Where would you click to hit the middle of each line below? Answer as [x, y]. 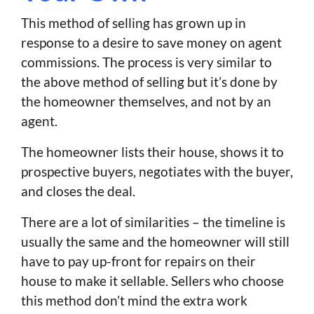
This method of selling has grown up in [134, 23]
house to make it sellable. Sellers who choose [152, 281]
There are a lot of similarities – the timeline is [153, 222]
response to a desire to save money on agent [151, 43]
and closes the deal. [78, 191]
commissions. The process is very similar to [146, 62]
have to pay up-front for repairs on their [138, 261]
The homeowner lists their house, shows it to [152, 152]
